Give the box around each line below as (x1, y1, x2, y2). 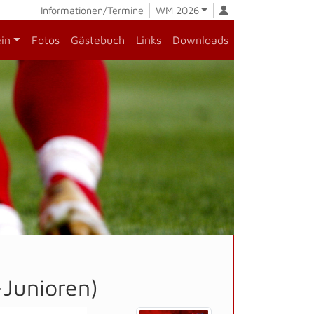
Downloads (172, 34, 228, 46)
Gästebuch (71, 34, 125, 46)
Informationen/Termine (40, 4, 144, 16)
